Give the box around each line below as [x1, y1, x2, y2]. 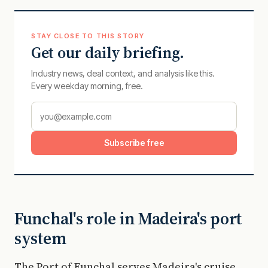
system [14, 227, 66, 249]
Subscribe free [103, 138, 165, 148]
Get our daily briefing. [31, 42, 185, 63]
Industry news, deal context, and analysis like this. [31, 68, 215, 78]
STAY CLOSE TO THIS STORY [31, 32, 145, 40]
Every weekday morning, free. [31, 81, 143, 91]
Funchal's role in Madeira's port [14, 207, 242, 230]
